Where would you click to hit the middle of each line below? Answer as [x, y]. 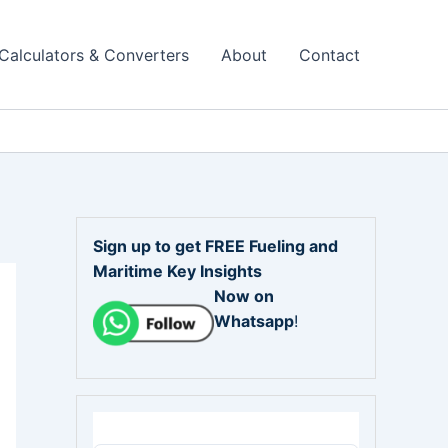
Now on [243, 296]
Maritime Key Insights [177, 271]
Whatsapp [253, 321]
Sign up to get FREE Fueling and [215, 246]
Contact [329, 54]
